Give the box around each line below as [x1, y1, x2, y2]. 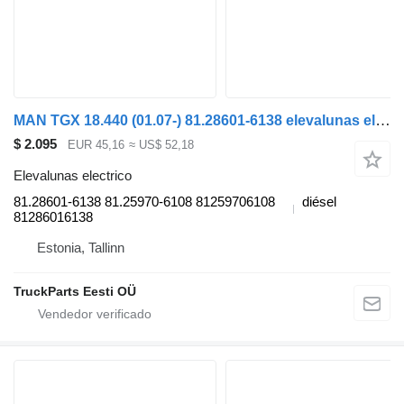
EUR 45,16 [68, 138, 124, 152]
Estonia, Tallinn [37, 239, 124, 255]
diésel [302, 193, 336, 209]
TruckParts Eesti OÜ [14, 283, 136, 298]
